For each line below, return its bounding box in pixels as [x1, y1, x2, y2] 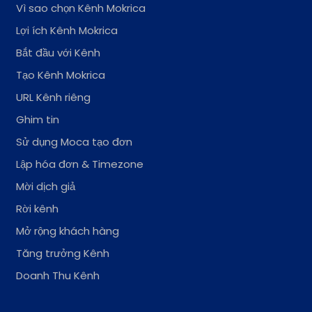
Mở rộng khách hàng [16, 223, 120, 238]
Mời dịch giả [16, 178, 76, 194]
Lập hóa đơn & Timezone [16, 156, 144, 171]
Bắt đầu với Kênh [16, 45, 101, 60]
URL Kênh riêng [16, 89, 91, 104]
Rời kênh [16, 201, 59, 216]
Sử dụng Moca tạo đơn [16, 134, 133, 149]
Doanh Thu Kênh [16, 267, 100, 283]
